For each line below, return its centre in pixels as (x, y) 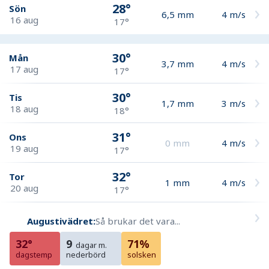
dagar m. (91, 245)
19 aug (24, 148)
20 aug (24, 188)
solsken (142, 255)
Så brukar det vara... (138, 221)
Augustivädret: (61, 221)
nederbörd (86, 255)
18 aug (24, 108)
